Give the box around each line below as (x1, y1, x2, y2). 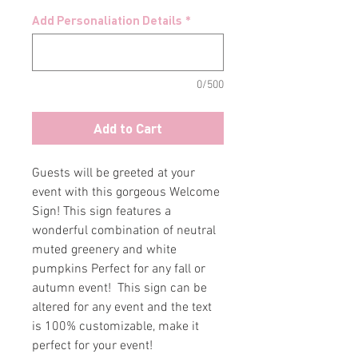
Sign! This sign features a (32, 203, 171, 220)
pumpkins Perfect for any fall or (32, 261, 205, 277)
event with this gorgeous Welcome (32, 184, 220, 201)
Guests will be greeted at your (32, 165, 195, 181)
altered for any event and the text (32, 299, 212, 316)
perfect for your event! (32, 337, 156, 354)
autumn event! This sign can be (32, 280, 207, 296)
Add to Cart (93, 118, 162, 137)
